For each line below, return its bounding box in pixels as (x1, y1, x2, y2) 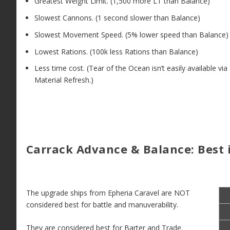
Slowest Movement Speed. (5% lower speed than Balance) (34, 29, 228, 40)
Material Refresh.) (34, 75, 93, 85)
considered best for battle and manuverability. (26, 200, 178, 209)
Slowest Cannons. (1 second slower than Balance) (34, 13, 200, 23)
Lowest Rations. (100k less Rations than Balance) (34, 46, 198, 56)
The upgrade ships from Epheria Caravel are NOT (26, 188, 190, 198)
